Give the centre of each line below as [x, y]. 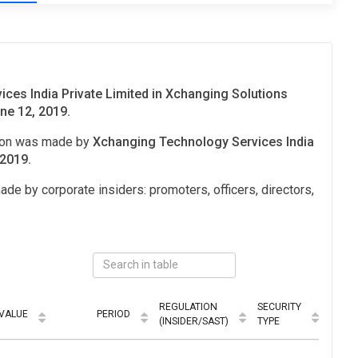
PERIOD [113, 314]
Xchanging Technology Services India [203, 142]
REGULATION [188, 306]
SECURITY [279, 306]
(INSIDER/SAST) [194, 321]
